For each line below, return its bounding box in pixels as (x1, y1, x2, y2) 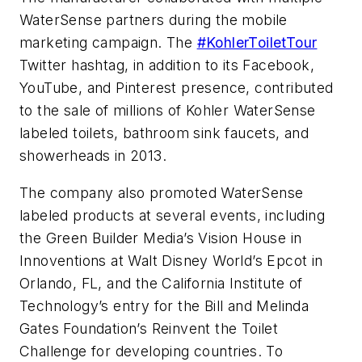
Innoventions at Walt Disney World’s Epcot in (19, 251, 323, 269)
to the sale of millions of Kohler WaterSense (19, 101, 316, 119)
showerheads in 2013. (19, 146, 166, 164)
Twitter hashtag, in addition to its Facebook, (19, 56, 314, 74)
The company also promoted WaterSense (19, 183, 304, 201)
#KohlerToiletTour (196, 33, 318, 51)
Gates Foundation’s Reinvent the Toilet (19, 319, 279, 337)
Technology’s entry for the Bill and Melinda (19, 297, 309, 314)
